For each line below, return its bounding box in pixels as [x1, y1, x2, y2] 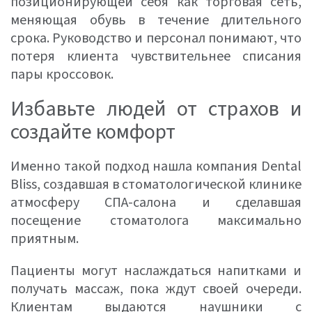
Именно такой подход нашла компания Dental [10, 157, 302, 176]
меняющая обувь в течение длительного [10, 10, 302, 30]
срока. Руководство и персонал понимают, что [10, 29, 302, 48]
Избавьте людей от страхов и [10, 94, 302, 124]
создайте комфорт [10, 117, 175, 147]
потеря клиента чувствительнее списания [10, 47, 302, 66]
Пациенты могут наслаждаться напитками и [10, 261, 302, 281]
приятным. [10, 229, 79, 249]
